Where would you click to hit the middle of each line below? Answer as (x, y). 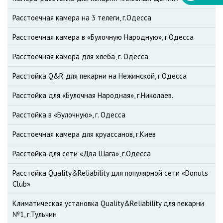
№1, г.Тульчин (35, 215)
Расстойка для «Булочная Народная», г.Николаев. (93, 96)
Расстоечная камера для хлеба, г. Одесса (80, 57)
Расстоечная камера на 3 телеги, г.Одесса (82, 18)
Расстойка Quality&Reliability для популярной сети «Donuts (110, 173)
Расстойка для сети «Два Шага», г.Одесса (82, 154)
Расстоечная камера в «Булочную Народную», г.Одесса (103, 37)
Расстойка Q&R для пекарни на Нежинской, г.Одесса (100, 76)
